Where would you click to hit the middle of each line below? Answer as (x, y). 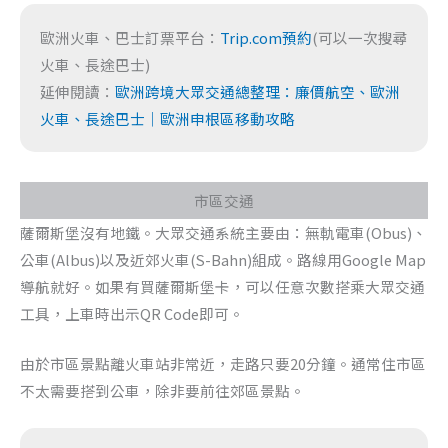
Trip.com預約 (266, 38)
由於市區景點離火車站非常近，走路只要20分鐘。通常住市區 (223, 364)
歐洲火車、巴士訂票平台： (130, 38)
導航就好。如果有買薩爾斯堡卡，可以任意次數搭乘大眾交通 (222, 287)
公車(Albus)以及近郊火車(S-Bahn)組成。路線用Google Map (223, 260)
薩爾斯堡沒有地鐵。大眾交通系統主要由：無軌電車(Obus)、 (223, 233)
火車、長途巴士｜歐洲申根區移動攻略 (167, 119)
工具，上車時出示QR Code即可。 (132, 314)
